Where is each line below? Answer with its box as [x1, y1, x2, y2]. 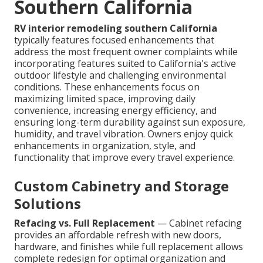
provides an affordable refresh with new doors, [14, 228, 221, 242]
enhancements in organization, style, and [14, 139, 195, 153]
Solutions [14, 194, 81, 214]
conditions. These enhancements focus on [14, 80, 200, 94]
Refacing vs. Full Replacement [14, 217, 155, 230]
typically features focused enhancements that [14, 33, 214, 47]
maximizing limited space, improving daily [14, 92, 195, 106]
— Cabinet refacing [155, 217, 242, 230]
